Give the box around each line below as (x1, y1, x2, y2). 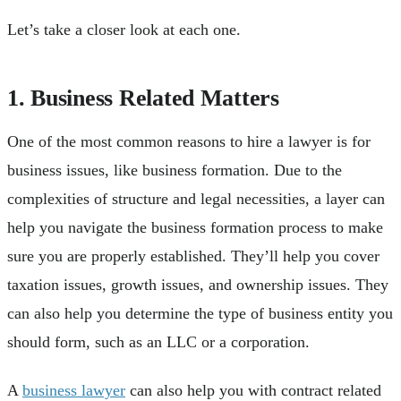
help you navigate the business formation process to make (7, 218, 383, 236)
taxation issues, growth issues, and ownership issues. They (7, 275, 388, 294)
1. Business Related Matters (7, 83, 279, 111)
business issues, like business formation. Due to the (7, 160, 342, 179)
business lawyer (22, 380, 125, 399)
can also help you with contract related (125, 380, 381, 399)
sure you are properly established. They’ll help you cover (7, 246, 380, 265)
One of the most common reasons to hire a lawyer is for (7, 132, 371, 150)
